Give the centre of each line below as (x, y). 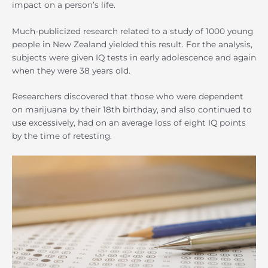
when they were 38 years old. (71, 70)
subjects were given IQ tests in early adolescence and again (134, 57)
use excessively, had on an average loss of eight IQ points (129, 123)
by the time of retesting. (62, 136)
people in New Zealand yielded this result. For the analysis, (132, 44)
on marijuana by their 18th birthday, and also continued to (132, 110)
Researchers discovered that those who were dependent (128, 97)
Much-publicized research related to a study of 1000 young (133, 31)
